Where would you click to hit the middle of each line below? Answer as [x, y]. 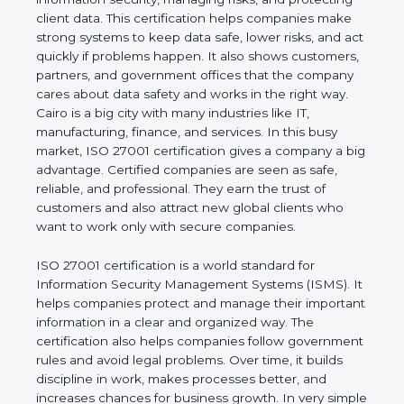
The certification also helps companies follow [173, 360]
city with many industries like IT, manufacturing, [180, 132]
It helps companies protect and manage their [175, 322]
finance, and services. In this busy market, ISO [177, 151]
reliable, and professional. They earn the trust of [181, 208]
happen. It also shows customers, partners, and [181, 75]
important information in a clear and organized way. [193, 341]
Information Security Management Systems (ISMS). [193, 303]
